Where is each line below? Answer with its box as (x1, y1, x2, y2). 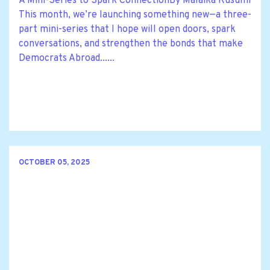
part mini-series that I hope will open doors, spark (19, 24, 236, 36)
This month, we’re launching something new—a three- (19, 9, 251, 22)
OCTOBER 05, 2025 (19, 157, 90, 168)
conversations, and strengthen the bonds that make (19, 38, 243, 51)
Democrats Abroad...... (19, 52, 115, 65)
